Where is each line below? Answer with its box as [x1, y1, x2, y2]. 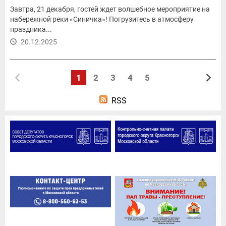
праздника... [10, 25, 52, 33]
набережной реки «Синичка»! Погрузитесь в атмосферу [10, 15, 194, 23]
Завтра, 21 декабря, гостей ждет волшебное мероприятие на [10, 5, 210, 13]
